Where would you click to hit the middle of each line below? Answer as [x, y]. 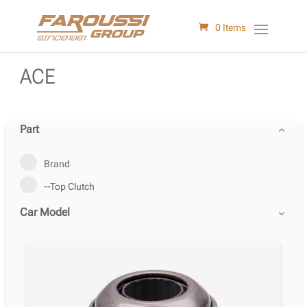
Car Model [45, 212]
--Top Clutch [69, 186]
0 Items [231, 27]
